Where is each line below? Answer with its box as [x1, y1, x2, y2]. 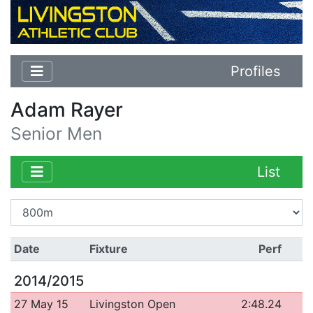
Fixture [89, 241, 128, 256]
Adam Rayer [10, 97, 123, 122]
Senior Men [10, 122, 102, 144]
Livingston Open [89, 296, 175, 311]
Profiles [231, 62, 280, 80]
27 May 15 [13, 296, 68, 311]
